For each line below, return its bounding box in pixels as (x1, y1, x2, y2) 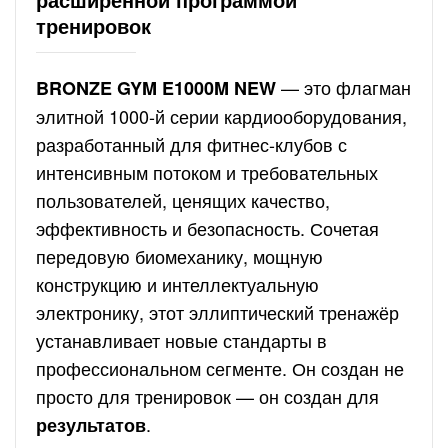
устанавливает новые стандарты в (36, 327, 327, 353)
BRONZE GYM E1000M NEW (36, 75, 276, 101)
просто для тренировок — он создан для (36, 383, 379, 409)
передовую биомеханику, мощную (36, 243, 323, 269)
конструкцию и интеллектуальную (36, 271, 319, 297)
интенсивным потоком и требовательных (36, 159, 378, 185)
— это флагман (276, 74, 411, 100)
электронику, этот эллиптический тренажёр (36, 299, 399, 325)
